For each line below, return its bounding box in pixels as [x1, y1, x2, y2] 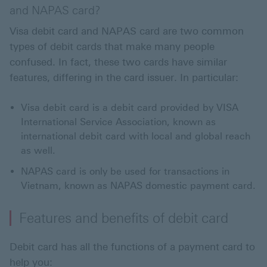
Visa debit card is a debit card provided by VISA [21, 102, 238, 114]
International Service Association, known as [21, 116, 216, 128]
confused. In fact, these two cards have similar [10, 56, 227, 69]
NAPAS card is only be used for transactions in [21, 166, 229, 178]
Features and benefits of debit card [19, 210, 228, 227]
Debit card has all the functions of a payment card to [10, 241, 255, 253]
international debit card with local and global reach [21, 131, 250, 142]
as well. [21, 145, 55, 157]
